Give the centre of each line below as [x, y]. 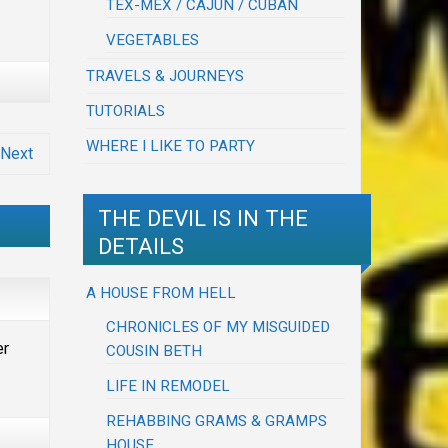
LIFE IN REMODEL [168, 385]
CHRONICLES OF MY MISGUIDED [218, 326]
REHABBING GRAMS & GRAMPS [217, 420]
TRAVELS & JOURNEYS [165, 76]
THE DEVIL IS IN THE [203, 217]
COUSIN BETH [154, 350]
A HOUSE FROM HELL [161, 292]
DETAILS [141, 245]
